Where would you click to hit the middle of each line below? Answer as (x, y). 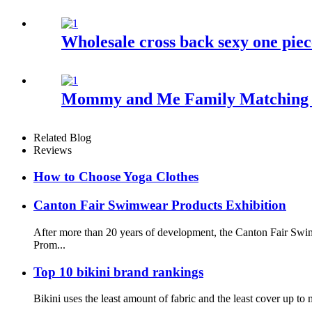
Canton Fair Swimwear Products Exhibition (160, 205)
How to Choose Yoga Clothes (116, 177)
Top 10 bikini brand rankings (118, 272)
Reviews (53, 150)
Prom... (49, 244)
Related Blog (62, 137)
